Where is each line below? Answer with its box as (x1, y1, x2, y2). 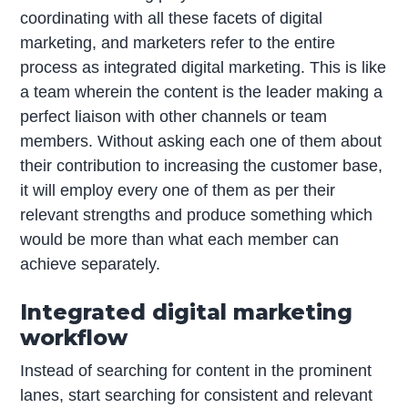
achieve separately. (20, 255, 161, 274)
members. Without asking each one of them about (20, 132, 382, 151)
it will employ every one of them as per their (20, 181, 336, 200)
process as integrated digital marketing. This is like (20, 58, 387, 77)
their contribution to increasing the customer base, (20, 157, 383, 176)
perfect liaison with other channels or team (20, 107, 328, 127)
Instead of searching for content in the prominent (20, 362, 372, 381)
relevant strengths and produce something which (20, 206, 373, 225)
